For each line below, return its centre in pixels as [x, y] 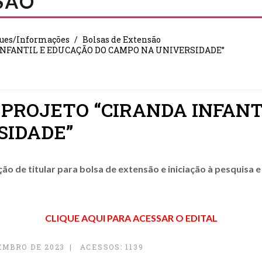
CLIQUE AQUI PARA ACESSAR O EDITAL [131, 218]
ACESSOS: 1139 [112, 247]
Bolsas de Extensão [122, 39]
